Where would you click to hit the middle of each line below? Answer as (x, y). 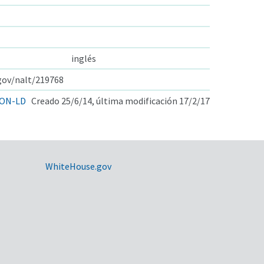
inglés (84, 58)
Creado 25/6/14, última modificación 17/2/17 (121, 100)
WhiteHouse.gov (78, 166)
